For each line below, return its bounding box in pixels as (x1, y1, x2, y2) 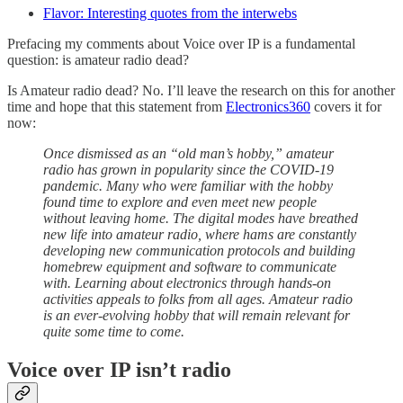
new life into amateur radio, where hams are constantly (43, 227, 356, 243)
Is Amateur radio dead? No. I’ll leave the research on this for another (7, 83, 395, 99)
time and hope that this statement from (7, 99, 226, 115)
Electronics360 (226, 99, 310, 115)
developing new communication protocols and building (43, 243, 355, 259)
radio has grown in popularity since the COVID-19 (43, 162, 334, 178)
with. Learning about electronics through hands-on (43, 275, 331, 291)
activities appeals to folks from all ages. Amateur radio (43, 291, 353, 308)
